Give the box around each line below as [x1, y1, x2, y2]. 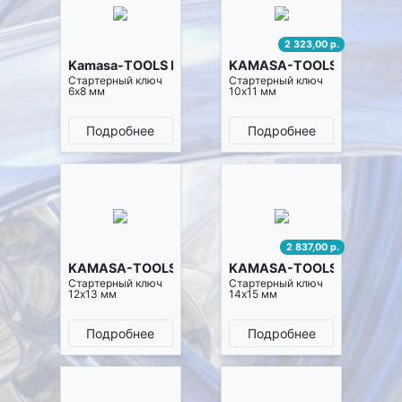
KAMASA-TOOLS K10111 [229, 57, 384, 73]
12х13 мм [67, 286, 117, 301]
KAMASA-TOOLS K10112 [67, 260, 224, 275]
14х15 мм [229, 286, 278, 301]
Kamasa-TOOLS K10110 [67, 57, 216, 73]
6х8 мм [67, 83, 105, 98]
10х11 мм [229, 83, 277, 98]
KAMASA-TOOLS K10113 [229, 260, 386, 275]
